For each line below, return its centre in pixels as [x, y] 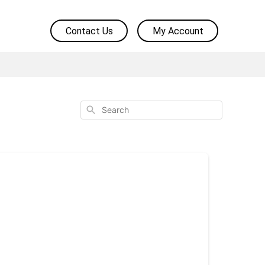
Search [97, 108]
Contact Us [89, 31]
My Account [178, 31]
